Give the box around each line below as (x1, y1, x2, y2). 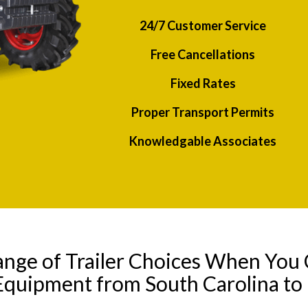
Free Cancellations (151, 47, 256, 63)
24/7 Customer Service (140, 18, 267, 34)
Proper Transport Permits (131, 104, 275, 120)
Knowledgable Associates (129, 133, 277, 149)
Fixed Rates (170, 76, 236, 91)
